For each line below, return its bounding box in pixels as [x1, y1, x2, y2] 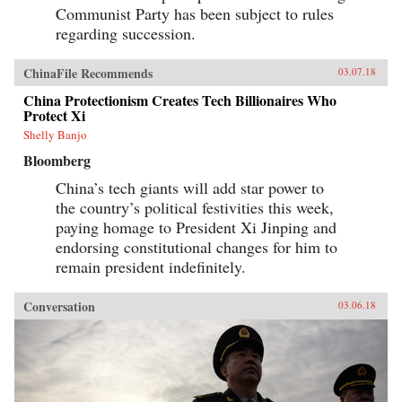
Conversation [23, 297, 95, 317]
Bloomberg [23, 150, 91, 171]
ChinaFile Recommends [23, 64, 153, 83]
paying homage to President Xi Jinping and [56, 216, 336, 239]
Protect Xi [23, 105, 85, 127]
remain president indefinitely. [56, 256, 246, 278]
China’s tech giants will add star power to [56, 177, 324, 199]
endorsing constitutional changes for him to [56, 236, 337, 258]
